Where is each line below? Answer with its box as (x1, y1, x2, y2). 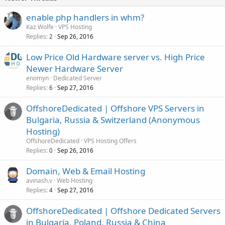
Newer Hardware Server (26, 62, 123, 74)
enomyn (26, 73, 49, 82)
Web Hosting (57, 176, 92, 185)
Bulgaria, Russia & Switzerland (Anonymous (26, 114, 200, 126)
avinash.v (26, 176, 52, 185)
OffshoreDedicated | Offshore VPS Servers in (26, 102, 204, 114)
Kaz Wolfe (26, 22, 54, 31)
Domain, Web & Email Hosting (26, 165, 145, 177)
